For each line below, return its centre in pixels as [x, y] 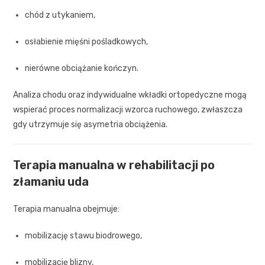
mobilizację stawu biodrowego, [84, 235]
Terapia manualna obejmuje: [67, 209]
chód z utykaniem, [60, 15]
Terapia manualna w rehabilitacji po [114, 165]
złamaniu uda [51, 181]
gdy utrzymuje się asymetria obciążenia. [91, 124]
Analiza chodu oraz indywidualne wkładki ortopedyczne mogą [130, 95]
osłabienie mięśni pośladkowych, [87, 41]
